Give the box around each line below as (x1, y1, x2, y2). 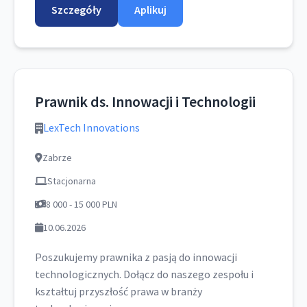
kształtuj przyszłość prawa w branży (35, 284, 202, 298)
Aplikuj (134, 3, 167, 16)
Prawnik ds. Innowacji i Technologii (35, 92, 256, 111)
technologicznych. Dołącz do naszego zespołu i (35, 267, 254, 281)
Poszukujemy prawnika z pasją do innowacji (35, 250, 237, 264)
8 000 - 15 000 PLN (46, 198, 117, 210)
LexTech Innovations (43, 121, 140, 134)
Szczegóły (51, 3, 101, 16)
